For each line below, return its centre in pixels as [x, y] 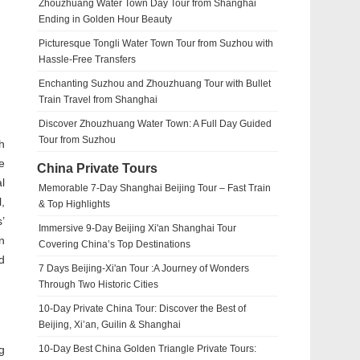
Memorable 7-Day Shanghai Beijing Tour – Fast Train [155, 188]
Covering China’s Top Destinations [115, 244]
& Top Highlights [74, 204]
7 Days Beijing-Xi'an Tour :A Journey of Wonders [144, 268]
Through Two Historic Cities [98, 284]
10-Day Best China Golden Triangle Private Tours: [147, 349]
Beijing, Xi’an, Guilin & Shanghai [110, 325]
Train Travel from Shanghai [98, 100]
